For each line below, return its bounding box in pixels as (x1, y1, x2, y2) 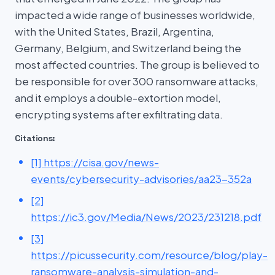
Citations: (15, 133, 56, 144)
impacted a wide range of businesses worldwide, (15, 8, 255, 21)
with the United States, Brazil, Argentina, (15, 25, 214, 38)
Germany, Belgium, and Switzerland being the (15, 41, 241, 55)
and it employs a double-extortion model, (15, 91, 221, 104)
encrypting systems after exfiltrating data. (15, 107, 223, 121)
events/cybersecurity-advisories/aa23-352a (31, 172, 252, 185)
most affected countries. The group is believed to (15, 58, 260, 71)
